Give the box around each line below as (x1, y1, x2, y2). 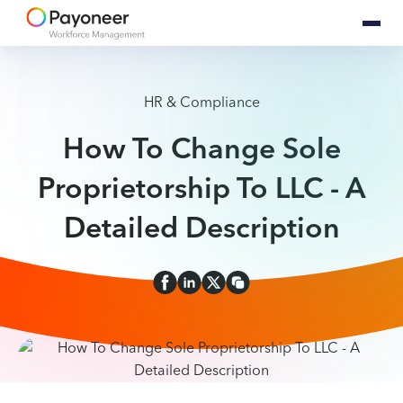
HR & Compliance (143, 90, 260, 115)
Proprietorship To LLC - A (37, 165, 366, 214)
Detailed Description (63, 204, 340, 254)
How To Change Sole (62, 125, 341, 175)
